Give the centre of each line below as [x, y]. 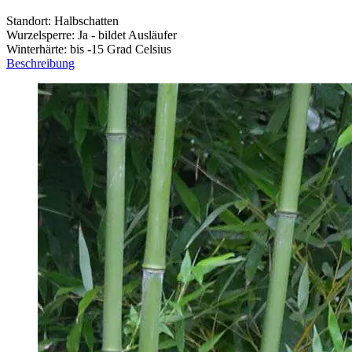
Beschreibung [40, 63]
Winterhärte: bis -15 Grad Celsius [89, 49]
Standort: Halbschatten [62, 20]
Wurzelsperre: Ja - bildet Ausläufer [92, 35]
